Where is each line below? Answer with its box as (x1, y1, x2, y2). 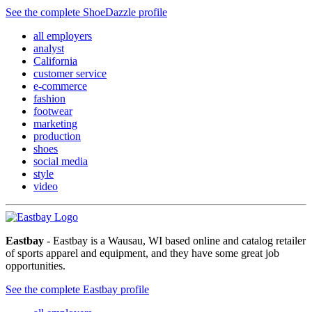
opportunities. (6, 259, 65, 272)
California (33, 54, 77, 67)
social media (33, 155, 88, 167)
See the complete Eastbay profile (6, 283, 149, 295)
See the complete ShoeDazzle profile (6, 6, 167, 18)
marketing (33, 117, 77, 130)
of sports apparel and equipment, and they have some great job (6, 247, 279, 259)
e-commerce (33, 79, 87, 92)
